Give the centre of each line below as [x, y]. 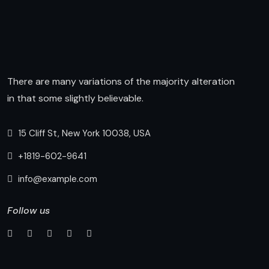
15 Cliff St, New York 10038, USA [83, 133]
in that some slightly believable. [75, 98]
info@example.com [56, 179]
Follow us [29, 210]
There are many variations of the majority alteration [121, 81]
